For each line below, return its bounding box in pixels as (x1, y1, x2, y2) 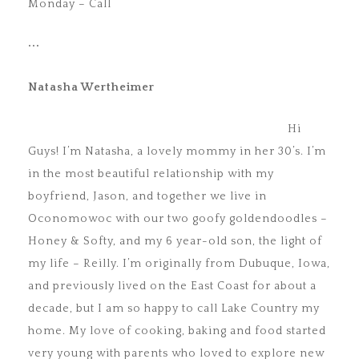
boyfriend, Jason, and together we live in (28, 190, 267, 204)
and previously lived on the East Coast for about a (28, 280, 317, 293)
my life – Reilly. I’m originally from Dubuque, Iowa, (28, 257, 330, 271)
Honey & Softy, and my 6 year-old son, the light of (28, 235, 322, 248)
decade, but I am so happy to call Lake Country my (28, 302, 320, 316)
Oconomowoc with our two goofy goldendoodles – (28, 212, 328, 226)
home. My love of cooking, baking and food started (28, 325, 326, 338)
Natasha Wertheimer (28, 81, 155, 95)
